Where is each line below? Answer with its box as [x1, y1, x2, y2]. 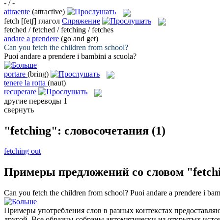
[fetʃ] [21, 16, 36, 25]
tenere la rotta [4, 79, 46, 87]
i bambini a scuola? [75, 52, 137, 60]
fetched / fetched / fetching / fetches [4, 25, 113, 34]
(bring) [27, 69, 49, 78]
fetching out [4, 147, 41, 156]
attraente [4, 7, 30, 16]
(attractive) [32, 7, 65, 16]
